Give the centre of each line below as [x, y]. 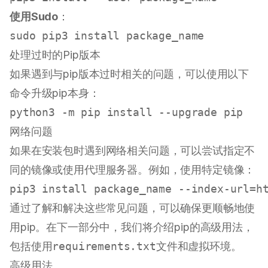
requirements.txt [104, 246]
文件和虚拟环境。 [199, 246]
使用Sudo [34, 17]
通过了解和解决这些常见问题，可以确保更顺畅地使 [133, 208]
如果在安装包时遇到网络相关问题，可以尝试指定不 [133, 151]
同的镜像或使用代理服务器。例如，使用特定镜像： [133, 170]
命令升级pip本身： [55, 93]
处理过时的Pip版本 [55, 55]
